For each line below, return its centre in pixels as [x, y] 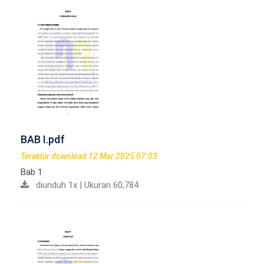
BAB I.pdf [43, 140]
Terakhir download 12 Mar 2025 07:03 [89, 156]
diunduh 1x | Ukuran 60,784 [84, 185]
